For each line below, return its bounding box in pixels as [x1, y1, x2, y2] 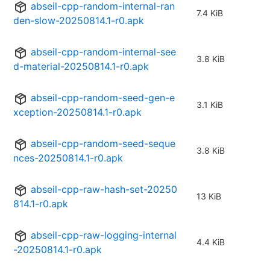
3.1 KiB [196, 99, 223, 110]
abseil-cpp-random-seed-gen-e [31, 92, 175, 104]
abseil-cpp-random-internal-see [31, 46, 176, 58]
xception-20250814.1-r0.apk [13, 106, 142, 119]
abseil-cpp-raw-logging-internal [31, 229, 177, 242]
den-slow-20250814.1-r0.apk [13, 14, 144, 27]
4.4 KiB [196, 237, 225, 248]
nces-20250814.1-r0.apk [13, 152, 123, 165]
